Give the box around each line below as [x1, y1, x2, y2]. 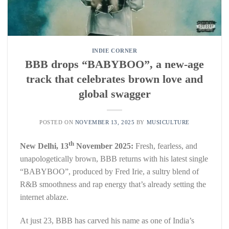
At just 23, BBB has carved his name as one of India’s [20, 216, 194, 225]
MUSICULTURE [146, 119, 190, 125]
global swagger [78, 87, 151, 100]
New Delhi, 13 [20, 141, 68, 150]
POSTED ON [39, 119, 75, 125]
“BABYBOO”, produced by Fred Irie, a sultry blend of [20, 167, 199, 176]
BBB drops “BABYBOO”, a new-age [25, 57, 204, 71]
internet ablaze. [20, 192, 68, 201]
